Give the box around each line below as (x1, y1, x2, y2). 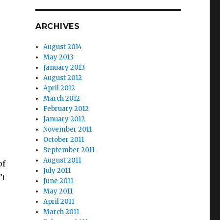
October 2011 (43, 136, 84, 144)
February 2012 (43, 105, 89, 113)
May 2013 (43, 53, 74, 61)
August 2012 (43, 74, 82, 82)
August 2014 (43, 43, 82, 51)
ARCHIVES (35, 22, 80, 31)
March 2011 (43, 208, 80, 216)
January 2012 (43, 115, 85, 123)
